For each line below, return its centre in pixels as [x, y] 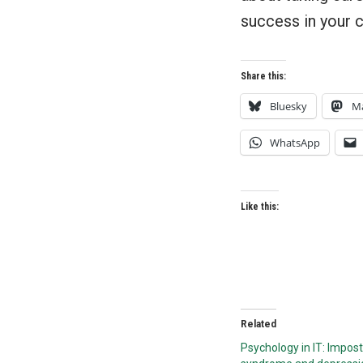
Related [258, 324]
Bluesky [288, 106]
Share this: [263, 76]
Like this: [260, 207]
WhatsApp [295, 143]
